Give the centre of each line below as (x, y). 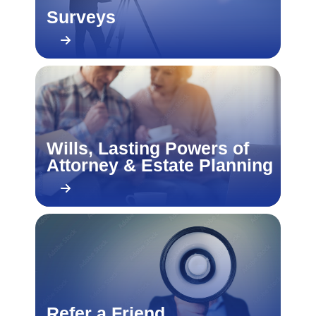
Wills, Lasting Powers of (147, 148)
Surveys (81, 17)
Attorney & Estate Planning (159, 165)
